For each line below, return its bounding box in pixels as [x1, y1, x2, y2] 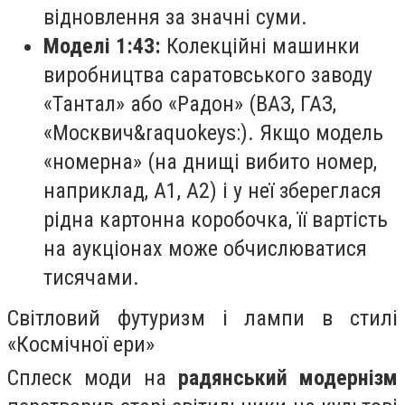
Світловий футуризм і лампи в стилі [7, 304, 398, 331]
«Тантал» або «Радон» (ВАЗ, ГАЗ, [43, 90, 336, 117]
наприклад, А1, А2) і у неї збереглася [43, 177, 381, 203]
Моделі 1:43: [43, 33, 161, 59]
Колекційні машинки [161, 33, 360, 59]
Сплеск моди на [7, 364, 178, 391]
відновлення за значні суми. [43, 4, 307, 30]
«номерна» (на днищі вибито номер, [43, 148, 377, 174]
